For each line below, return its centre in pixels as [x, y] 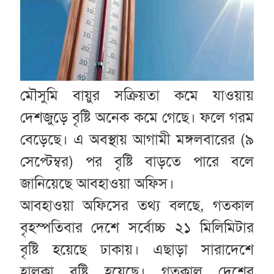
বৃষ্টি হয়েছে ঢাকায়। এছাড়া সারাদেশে [137, 249]
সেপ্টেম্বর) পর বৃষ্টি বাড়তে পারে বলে [137, 161]
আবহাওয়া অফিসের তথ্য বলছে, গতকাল [137, 205]
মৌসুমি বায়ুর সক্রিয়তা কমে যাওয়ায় [137, 95]
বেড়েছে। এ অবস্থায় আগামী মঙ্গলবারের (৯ [137, 139]
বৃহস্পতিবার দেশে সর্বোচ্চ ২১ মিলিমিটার [137, 227]
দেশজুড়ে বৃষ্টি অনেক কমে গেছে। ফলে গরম [137, 117]
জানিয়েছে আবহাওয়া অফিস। [97, 183]
